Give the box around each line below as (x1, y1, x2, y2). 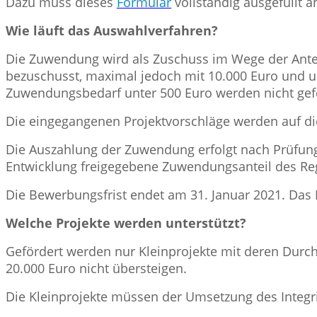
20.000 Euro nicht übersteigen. (6, 259, 187, 277)
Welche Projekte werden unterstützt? (6, 214, 246, 231)
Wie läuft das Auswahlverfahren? (6, 21, 218, 39)
